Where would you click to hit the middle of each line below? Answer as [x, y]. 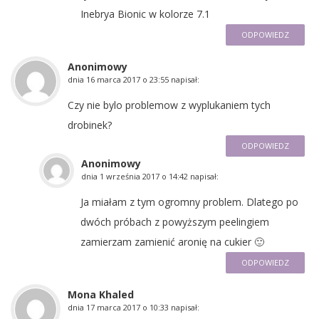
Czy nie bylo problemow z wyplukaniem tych [169, 105]
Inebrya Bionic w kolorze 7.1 [145, 14]
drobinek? [90, 125]
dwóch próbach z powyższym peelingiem [175, 221]
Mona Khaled [101, 294]
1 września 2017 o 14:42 [144, 176]
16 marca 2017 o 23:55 [127, 79]
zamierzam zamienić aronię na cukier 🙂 [172, 241]
